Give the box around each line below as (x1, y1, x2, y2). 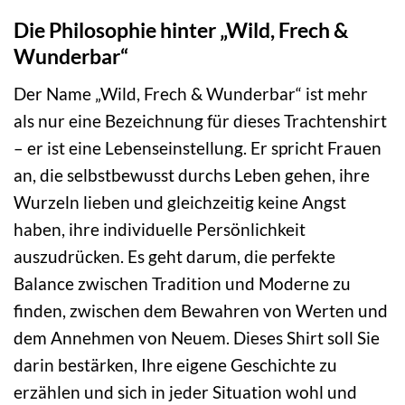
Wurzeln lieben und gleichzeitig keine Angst (14, 191, 346, 212)
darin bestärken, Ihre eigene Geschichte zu (14, 353, 337, 375)
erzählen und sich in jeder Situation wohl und (14, 381, 357, 402)
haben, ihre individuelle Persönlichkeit (14, 218, 306, 240)
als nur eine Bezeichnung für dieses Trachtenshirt (14, 109, 387, 131)
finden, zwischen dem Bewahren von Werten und (14, 299, 388, 321)
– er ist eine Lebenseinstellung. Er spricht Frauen (14, 137, 381, 158)
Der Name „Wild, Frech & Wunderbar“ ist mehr (14, 82, 368, 104)
